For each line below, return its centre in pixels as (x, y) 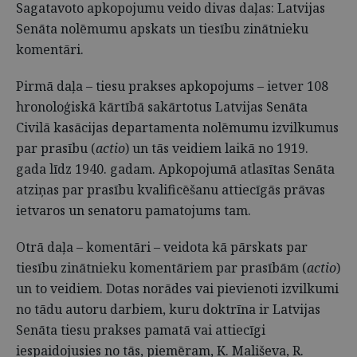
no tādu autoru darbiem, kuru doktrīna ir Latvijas (168, 309)
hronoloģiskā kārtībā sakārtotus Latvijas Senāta (162, 107)
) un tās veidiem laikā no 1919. (217, 148)
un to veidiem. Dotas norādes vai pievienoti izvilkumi (177, 288)
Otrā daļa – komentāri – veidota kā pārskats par (162, 247)
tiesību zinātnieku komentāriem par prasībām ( (161, 268)
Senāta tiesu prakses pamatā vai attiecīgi (141, 330)
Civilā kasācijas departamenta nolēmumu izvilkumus (177, 127)
